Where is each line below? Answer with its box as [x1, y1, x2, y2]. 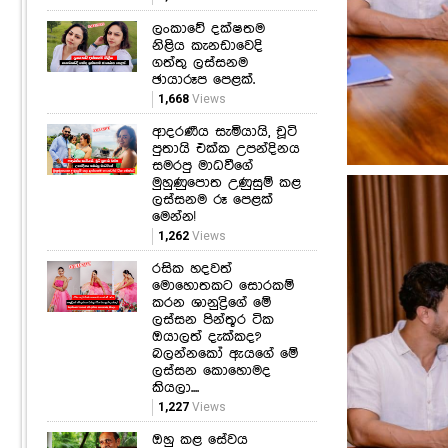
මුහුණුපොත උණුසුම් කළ [152, 174, 301, 191]
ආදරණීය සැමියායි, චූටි [152, 123, 297, 140]
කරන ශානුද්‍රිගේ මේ [152, 294, 271, 311]
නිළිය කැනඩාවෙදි [152, 37, 263, 54]
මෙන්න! [152, 208, 195, 225]
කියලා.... [152, 379, 199, 396]
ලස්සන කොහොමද [152, 362, 271, 379]
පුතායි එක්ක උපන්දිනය [152, 140, 300, 157]
